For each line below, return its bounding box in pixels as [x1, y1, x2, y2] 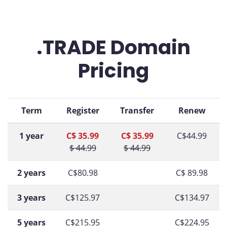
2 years [17, 167, 46, 178]
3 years [17, 192, 46, 203]
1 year [19, 130, 44, 141]
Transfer [120, 105, 154, 116]
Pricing [78, 57, 149, 85]
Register [66, 105, 99, 116]
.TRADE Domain [36, 33, 191, 61]
